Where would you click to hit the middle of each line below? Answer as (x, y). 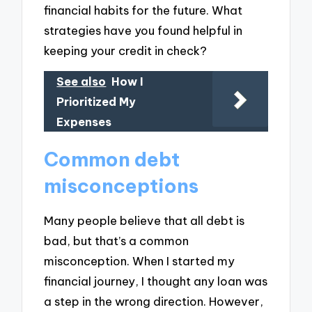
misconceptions (122, 186)
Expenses (84, 122)
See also (81, 82)
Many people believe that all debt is (145, 220)
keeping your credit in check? (126, 50)
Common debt (112, 159)
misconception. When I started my (140, 260)
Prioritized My (96, 102)
